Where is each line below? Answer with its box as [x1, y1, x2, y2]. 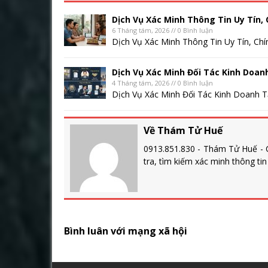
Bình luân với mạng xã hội [64, 224, 187, 237]
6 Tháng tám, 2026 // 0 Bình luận [112, 26, 213, 35]
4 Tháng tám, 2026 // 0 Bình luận [112, 78, 213, 87]
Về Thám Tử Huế [144, 124, 223, 137]
